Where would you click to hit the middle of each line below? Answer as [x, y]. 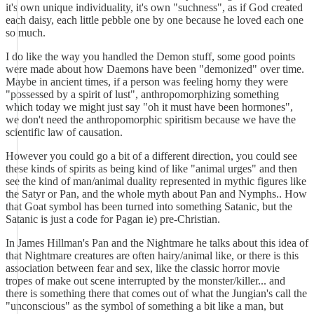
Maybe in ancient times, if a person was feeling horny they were [147, 82]
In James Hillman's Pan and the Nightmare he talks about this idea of [157, 243]
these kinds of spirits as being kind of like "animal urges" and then [151, 169]
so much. [26, 33]
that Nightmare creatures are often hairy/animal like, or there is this [152, 255]
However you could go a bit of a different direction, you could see [151, 156]
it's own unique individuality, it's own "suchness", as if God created [154, 7]
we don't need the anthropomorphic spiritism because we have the [151, 120]
